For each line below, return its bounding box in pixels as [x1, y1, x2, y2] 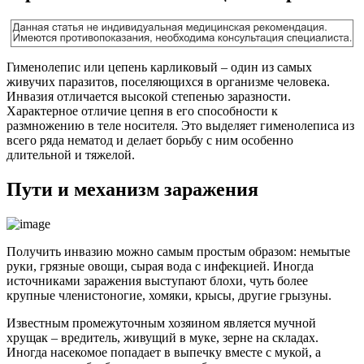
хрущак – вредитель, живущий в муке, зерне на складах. [6, 330, 318, 344]
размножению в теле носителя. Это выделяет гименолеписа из [6, 119, 354, 133]
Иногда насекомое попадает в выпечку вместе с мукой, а [6, 344, 321, 359]
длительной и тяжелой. [6, 148, 135, 162]
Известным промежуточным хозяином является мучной [6, 315, 316, 330]
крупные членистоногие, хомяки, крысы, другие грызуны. [6, 288, 331, 302]
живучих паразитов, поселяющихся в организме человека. [6, 75, 330, 89]
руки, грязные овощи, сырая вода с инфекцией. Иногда [6, 258, 314, 273]
